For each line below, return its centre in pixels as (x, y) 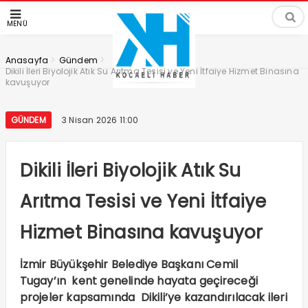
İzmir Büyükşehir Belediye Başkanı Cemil (129, 264)
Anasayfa (27, 60)
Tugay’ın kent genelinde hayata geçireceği (139, 281)
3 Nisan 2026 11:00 (100, 120)
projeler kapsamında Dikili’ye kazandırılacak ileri (153, 297)
